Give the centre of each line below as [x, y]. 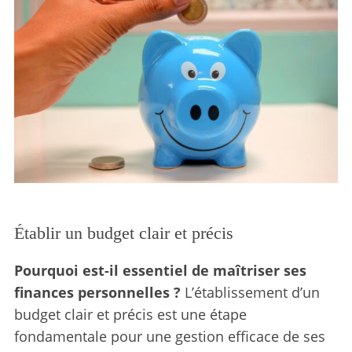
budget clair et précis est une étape [130, 314]
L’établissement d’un [250, 292]
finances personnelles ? [97, 292]
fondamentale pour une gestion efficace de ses [169, 336]
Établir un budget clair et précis [123, 233]
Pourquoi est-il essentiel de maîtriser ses [160, 270]
